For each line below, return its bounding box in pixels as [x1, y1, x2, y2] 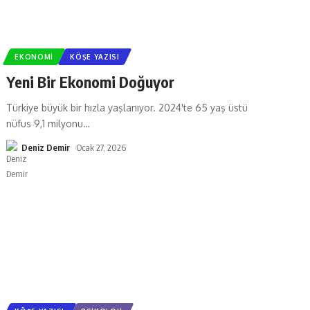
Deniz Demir [21, 141, 71, 153]
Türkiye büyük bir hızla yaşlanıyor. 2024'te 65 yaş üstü [6, 101, 248, 113]
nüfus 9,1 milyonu [6, 117, 84, 129]
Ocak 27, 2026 [76, 141, 127, 153]
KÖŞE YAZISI [70, 52, 120, 61]
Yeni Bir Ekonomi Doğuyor [6, 71, 175, 91]
